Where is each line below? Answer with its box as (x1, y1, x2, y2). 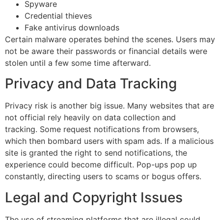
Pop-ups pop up (137, 160, 197, 170)
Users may (176, 34, 215, 44)
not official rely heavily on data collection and (5, 112, 176, 123)
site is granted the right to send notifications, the (5, 148, 187, 158)
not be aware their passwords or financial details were (5, 46, 207, 56)
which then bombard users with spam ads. (5, 136, 165, 146)
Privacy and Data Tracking (5, 75, 177, 92)
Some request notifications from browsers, (40, 124, 199, 135)
